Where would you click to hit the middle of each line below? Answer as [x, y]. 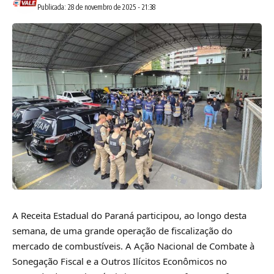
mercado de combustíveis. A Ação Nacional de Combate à [133, 246]
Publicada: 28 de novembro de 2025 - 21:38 [96, 7]
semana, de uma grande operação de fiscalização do [122, 230]
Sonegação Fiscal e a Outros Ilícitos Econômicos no [120, 261]
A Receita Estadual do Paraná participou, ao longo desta [129, 215]
